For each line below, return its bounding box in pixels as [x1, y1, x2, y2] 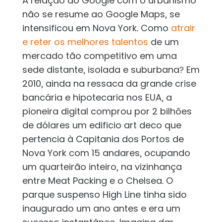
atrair [170, 22, 195, 35]
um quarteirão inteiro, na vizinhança [22, 161, 182, 173]
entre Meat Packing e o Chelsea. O [22, 174, 173, 187]
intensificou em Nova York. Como [22, 22, 171, 35]
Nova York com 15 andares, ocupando [22, 147, 190, 160]
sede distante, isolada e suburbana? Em [22, 63, 200, 76]
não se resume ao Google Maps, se [22, 8, 180, 21]
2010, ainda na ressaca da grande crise [22, 77, 196, 90]
